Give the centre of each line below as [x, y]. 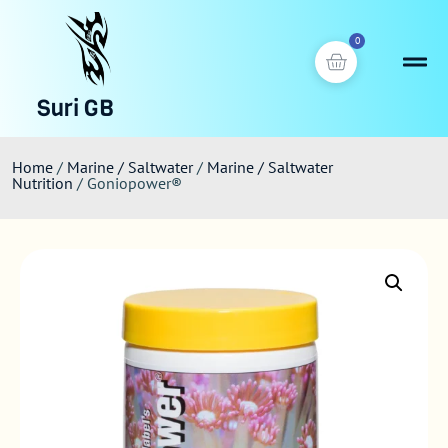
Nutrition [42, 183]
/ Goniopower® [127, 183]
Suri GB [75, 108]
